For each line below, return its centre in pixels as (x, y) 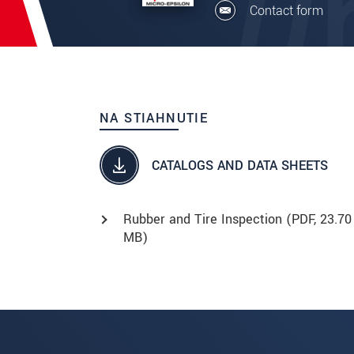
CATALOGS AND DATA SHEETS (240, 165)
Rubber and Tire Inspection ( (207, 220)
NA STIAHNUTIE (154, 119)
